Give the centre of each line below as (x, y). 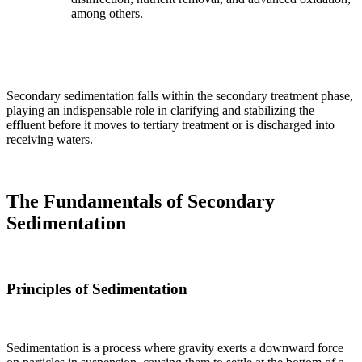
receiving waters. (50, 140)
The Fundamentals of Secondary (141, 202)
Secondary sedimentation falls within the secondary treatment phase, (180, 96)
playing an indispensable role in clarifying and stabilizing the (160, 111)
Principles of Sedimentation (97, 288)
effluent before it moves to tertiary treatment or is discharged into (170, 125)
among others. (107, 14)
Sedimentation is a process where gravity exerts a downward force (175, 347)
